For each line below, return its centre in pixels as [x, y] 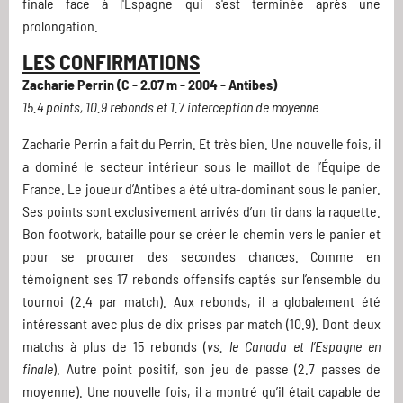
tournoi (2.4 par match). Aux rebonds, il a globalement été [201, 301]
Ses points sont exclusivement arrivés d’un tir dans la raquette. [201, 211]
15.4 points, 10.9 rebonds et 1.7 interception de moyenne [170, 107]
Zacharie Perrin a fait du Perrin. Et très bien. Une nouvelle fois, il [201, 144]
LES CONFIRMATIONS [111, 62]
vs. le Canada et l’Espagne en [294, 346]
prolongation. [60, 26]
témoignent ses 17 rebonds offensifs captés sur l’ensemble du [201, 279]
